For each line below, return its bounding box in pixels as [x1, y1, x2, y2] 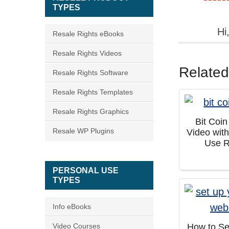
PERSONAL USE [53, 166, 119, 175]
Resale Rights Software [53, 68, 128, 77]
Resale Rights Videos [53, 49, 122, 57]
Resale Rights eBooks [53, 30, 124, 38]
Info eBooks [53, 202, 91, 211]
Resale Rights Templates [53, 88, 133, 96]
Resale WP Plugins [53, 127, 114, 135]
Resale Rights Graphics [53, 107, 129, 116]
